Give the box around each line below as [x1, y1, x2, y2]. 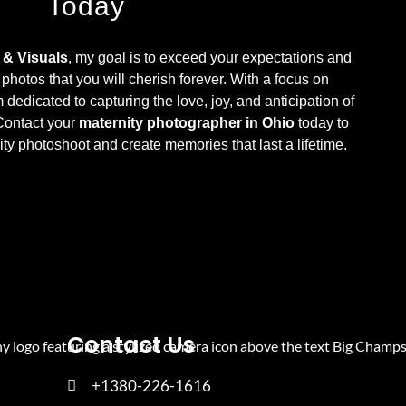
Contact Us [67, 329, 196, 361]
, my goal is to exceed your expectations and [68, 50, 352, 65]
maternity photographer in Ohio [78, 115, 295, 130]
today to [294, 115, 349, 130]
